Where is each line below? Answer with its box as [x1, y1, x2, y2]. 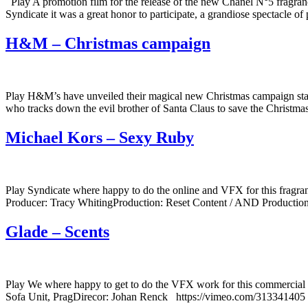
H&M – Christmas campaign [5, 34, 210, 53]
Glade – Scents [5, 223, 109, 241]
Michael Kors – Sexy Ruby [5, 129, 194, 147]
